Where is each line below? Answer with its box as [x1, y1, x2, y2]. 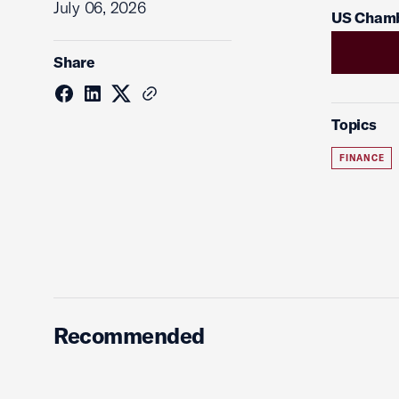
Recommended [53, 322, 205, 349]
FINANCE [339, 152, 385, 164]
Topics [331, 115, 377, 134]
